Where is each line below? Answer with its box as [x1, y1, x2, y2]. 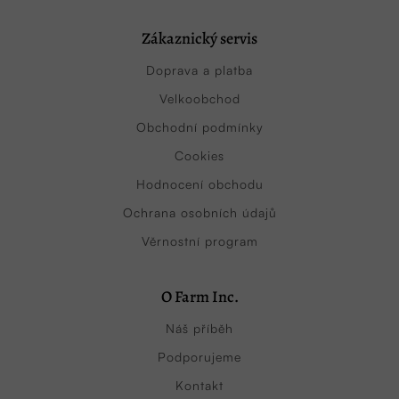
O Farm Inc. [160, 285, 239, 307]
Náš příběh [166, 320, 233, 336]
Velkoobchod [159, 90, 240, 106]
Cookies [175, 147, 224, 163]
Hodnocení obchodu [135, 175, 264, 191]
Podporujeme [158, 348, 241, 364]
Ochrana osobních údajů [122, 204, 277, 220]
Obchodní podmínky [135, 118, 264, 134]
